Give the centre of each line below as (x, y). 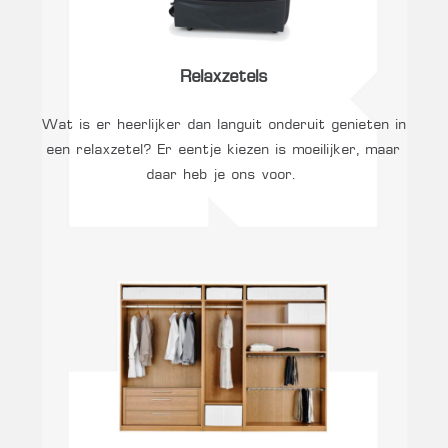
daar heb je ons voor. (222, 174)
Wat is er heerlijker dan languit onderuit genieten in (224, 124)
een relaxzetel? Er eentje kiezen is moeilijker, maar (224, 149)
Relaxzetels (224, 78)
